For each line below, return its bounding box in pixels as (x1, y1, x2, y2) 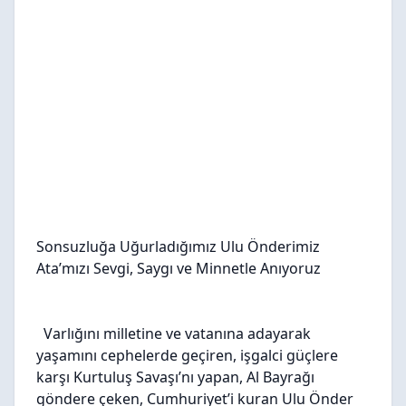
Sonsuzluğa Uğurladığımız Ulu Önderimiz (36, 237, 320, 256)
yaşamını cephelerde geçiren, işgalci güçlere (36, 345, 338, 365)
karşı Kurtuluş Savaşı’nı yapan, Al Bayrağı (36, 367, 314, 387)
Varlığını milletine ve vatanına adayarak (43, 324, 311, 343)
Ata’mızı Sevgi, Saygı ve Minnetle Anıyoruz (36, 258, 324, 278)
